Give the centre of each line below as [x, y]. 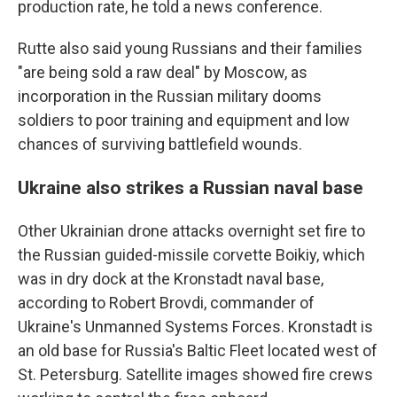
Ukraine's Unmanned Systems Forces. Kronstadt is [195, 327]
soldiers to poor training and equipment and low [184, 120]
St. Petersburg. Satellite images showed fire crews [195, 374]
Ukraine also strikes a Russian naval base [191, 187]
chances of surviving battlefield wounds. [160, 144]
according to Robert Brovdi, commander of [166, 303]
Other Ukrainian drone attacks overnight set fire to [191, 231]
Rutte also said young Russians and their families [190, 48]
